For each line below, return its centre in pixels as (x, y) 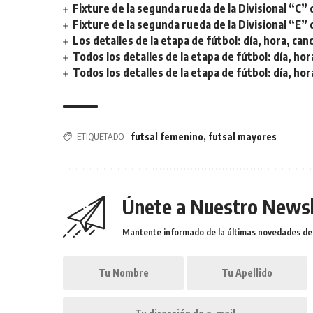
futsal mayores (243, 137)
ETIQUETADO (101, 136)
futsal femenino (167, 137)
